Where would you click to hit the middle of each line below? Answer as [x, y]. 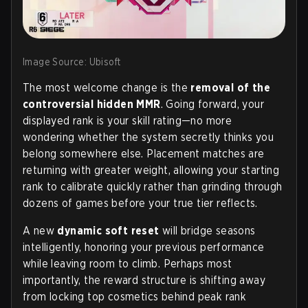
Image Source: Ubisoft [72, 62]
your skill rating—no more [168, 120]
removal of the [231, 87]
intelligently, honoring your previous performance [144, 247]
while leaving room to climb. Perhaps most [128, 263]
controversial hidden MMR [92, 104]
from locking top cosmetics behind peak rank [135, 296]
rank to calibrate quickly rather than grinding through [153, 186]
